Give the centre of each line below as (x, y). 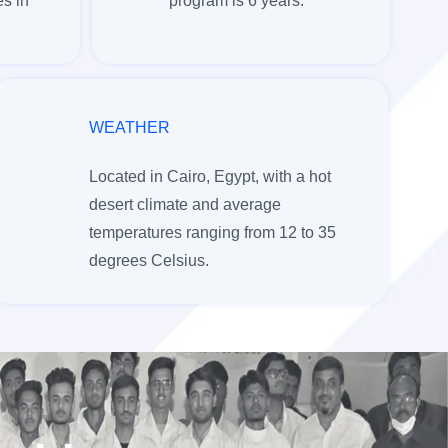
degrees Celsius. (148, 260)
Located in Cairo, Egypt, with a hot (209, 176)
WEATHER (129, 127)
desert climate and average (184, 204)
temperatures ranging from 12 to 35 (212, 232)
